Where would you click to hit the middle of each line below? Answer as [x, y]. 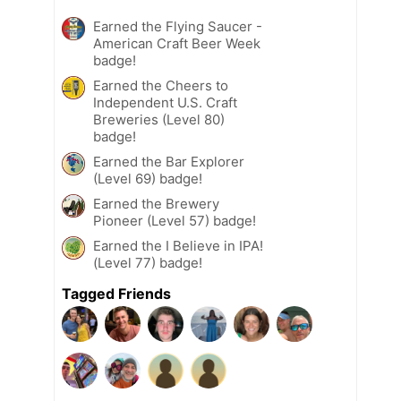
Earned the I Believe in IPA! [178, 246]
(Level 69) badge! [148, 179]
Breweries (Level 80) [159, 120]
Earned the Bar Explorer [169, 162]
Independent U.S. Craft [165, 103]
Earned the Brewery [156, 204]
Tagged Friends [116, 294]
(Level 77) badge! [148, 263]
